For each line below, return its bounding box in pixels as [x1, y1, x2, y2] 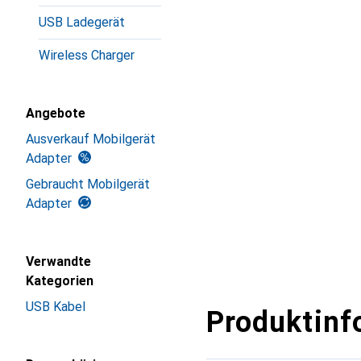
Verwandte [26, 254, 91, 269]
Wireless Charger [39, 48, 135, 63]
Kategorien [26, 273, 93, 288]
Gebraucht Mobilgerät [26, 176, 150, 192]
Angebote [26, 106, 85, 121]
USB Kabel [26, 299, 85, 314]
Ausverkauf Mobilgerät [26, 131, 156, 147]
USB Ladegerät [39, 15, 125, 30]
